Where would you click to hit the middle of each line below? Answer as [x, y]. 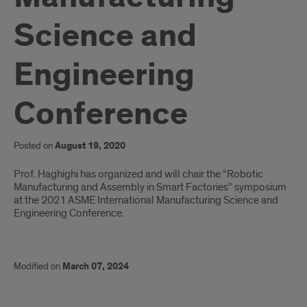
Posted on [34, 146]
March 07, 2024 [96, 267]
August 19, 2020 [90, 146]
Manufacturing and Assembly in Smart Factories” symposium [150, 187]
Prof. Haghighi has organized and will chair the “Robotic [138, 174]
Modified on [38, 266]
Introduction [67, 180]
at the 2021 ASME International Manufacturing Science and [146, 200]
